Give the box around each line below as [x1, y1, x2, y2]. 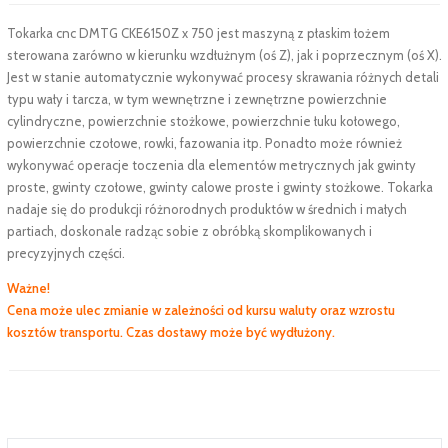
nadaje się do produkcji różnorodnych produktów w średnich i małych [6, 201, 407, 217]
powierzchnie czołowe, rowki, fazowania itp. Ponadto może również [6, 135, 402, 151]
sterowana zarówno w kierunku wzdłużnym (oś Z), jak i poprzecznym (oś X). [6, 47, 442, 63]
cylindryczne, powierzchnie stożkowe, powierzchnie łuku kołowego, [6, 113, 400, 129]
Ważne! [6, 280, 50, 296]
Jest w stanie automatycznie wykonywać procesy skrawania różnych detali [6, 69, 439, 85]
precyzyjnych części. [6, 245, 125, 261]
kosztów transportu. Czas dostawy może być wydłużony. [6, 324, 335, 340]
